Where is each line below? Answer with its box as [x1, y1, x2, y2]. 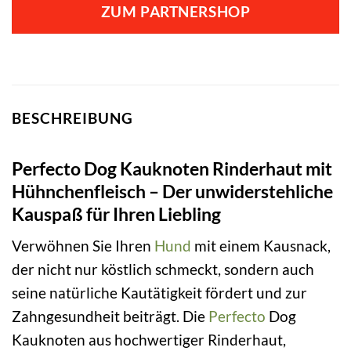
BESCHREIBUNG [12, 109, 133, 128]
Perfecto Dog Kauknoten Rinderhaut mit [12, 157, 332, 179]
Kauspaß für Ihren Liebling [12, 202, 221, 225]
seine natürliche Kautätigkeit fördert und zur [12, 284, 307, 302]
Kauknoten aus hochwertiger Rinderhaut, [12, 331, 286, 349]
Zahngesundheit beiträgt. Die [12, 307, 208, 326]
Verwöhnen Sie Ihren [12, 237, 154, 255]
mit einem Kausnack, [191, 237, 331, 255]
